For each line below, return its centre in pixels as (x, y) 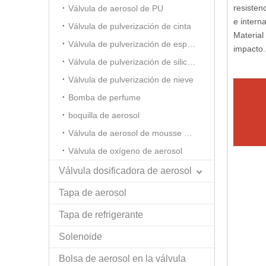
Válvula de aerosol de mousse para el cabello (188, 133)
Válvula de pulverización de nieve (131, 80)
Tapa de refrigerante (101, 215)
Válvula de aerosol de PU (116, 8)
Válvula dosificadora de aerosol (125, 171)
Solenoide (80, 237)
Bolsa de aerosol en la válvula (122, 259)
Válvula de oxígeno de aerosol (125, 151)
